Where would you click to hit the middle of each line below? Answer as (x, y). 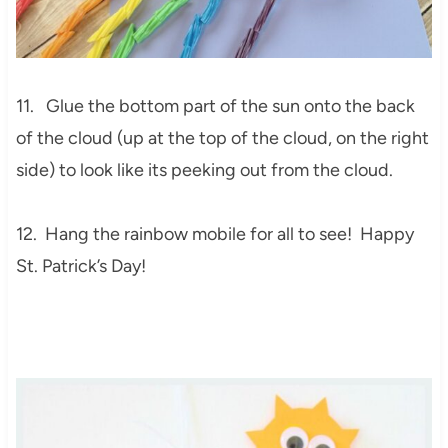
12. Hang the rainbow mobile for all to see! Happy (214, 234)
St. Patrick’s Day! (80, 266)
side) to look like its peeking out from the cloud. (204, 170)
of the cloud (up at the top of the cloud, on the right (222, 138)
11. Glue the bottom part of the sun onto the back (215, 106)
